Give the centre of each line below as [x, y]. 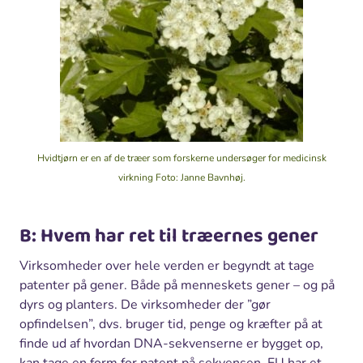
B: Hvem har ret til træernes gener [169, 237]
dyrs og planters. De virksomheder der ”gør [145, 305]
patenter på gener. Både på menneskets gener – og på [177, 286]
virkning [137, 178]
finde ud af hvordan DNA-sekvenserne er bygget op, [171, 344]
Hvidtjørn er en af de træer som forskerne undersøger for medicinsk [181, 158]
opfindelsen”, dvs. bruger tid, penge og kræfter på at [171, 325]
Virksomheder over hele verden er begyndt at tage [167, 266]
